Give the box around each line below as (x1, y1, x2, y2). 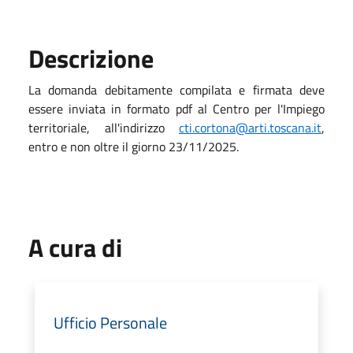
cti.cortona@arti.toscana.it (179, 117, 321, 137)
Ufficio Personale (54, 310, 167, 335)
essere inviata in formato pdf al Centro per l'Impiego (28, 98, 325, 118)
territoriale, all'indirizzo (28, 117, 179, 137)
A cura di (28, 228, 122, 266)
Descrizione (28, 39, 154, 77)
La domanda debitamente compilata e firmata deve (28, 80, 325, 99)
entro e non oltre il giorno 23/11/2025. (28, 136, 239, 156)
